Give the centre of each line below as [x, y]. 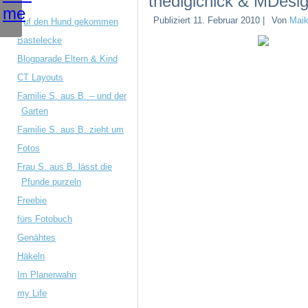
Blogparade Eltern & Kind [67, 59]
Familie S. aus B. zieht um [70, 130]
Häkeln [31, 256]
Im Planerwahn [47, 275]
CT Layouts [40, 77]
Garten [35, 111]
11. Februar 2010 [227, 20]
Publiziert [172, 20]
